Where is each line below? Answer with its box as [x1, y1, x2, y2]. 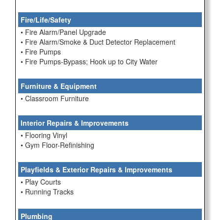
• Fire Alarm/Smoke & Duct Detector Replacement [21, 37, 175, 47]
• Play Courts [21, 177, 61, 187]
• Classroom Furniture [21, 93, 89, 103]
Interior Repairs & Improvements [21, 118, 129, 128]
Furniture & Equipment [21, 81, 97, 91]
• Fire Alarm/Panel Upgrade [21, 27, 106, 37]
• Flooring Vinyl [21, 130, 67, 140]
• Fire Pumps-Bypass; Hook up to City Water [21, 56, 158, 66]
